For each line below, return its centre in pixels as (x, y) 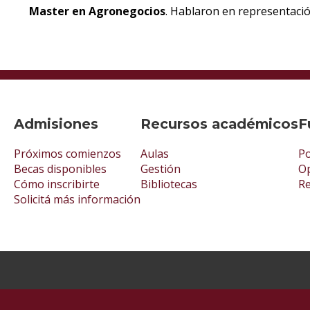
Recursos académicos (219, 124)
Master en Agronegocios (97, 11)
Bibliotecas (169, 184)
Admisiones (56, 124)
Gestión (161, 168)
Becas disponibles (60, 168)
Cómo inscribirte (57, 184)
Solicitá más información (77, 199)
